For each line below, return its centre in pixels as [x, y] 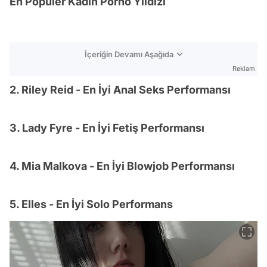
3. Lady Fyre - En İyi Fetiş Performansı [107, 128]
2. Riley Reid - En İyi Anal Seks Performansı [120, 90]
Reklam [244, 69]
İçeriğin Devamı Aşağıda [129, 54]
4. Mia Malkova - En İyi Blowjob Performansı [122, 166]
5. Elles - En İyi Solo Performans [91, 204]
